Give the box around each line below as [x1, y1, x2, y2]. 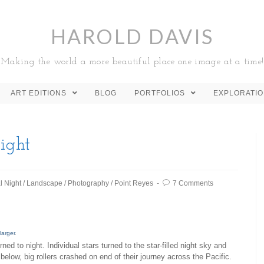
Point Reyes [114, 179, 153, 187]
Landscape [27, 179, 62, 187]
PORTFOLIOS [134, 89, 187, 97]
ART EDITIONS [11, 89, 69, 97]
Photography [68, 179, 109, 187]
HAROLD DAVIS [50, 24, 214, 48]
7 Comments [173, 179, 213, 187]
